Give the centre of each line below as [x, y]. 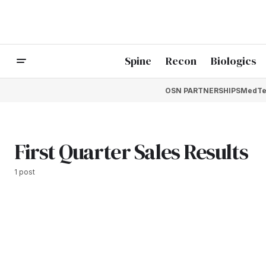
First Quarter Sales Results [131, 152]
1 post [25, 172]
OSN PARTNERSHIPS [202, 90]
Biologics [234, 61]
